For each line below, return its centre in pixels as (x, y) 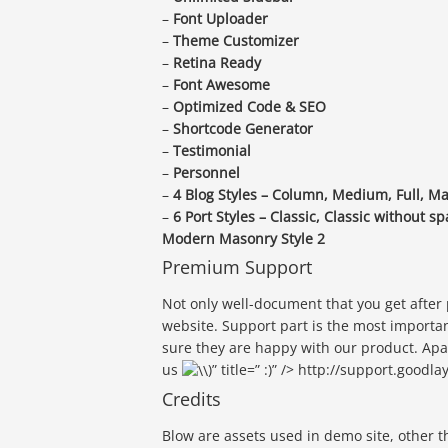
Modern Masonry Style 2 (243, 239)
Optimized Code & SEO (249, 107)
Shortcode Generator (243, 129)
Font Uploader (220, 19)
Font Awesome (221, 85)
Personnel (206, 173)
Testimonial (212, 151)
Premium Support (237, 267)
